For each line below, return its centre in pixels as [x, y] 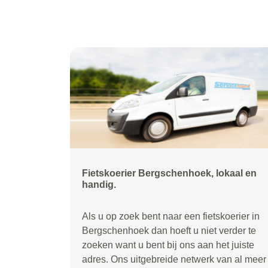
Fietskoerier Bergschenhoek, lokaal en [169, 173]
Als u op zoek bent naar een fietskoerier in [171, 216]
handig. [99, 185]
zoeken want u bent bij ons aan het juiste [168, 245]
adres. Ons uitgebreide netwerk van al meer [174, 259]
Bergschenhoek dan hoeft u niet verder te [169, 231]
